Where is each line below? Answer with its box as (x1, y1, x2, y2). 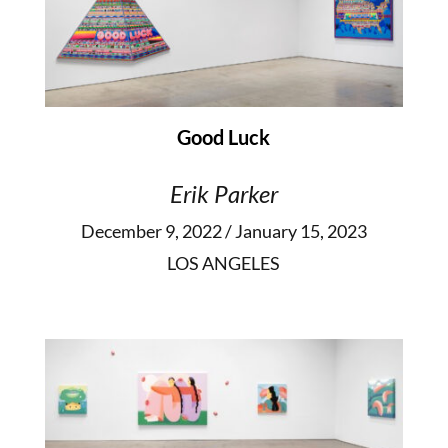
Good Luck (177, 124, 271, 149)
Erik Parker (169, 178, 278, 208)
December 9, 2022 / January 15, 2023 (80, 219, 367, 242)
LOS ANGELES (167, 251, 281, 274)
